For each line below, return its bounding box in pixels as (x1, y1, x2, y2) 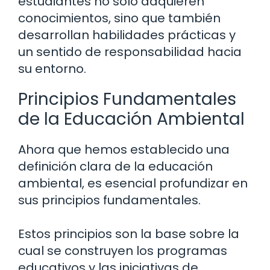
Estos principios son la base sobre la (18, 225, 239, 243)
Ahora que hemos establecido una (18, 141, 230, 159)
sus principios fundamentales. (18, 192, 201, 209)
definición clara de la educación (18, 158, 213, 175)
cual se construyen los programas (18, 242, 227, 260)
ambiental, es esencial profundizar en (18, 175, 248, 192)
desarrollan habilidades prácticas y (18, 27, 236, 44)
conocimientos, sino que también (18, 10, 221, 27)
